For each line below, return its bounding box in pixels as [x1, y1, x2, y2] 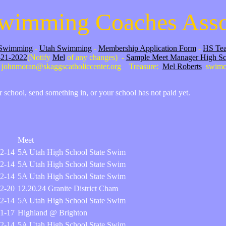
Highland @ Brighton [18, 208, 87, 217]
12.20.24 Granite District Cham [18, 184, 118, 193]
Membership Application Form [98, 44, 196, 52]
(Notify [27, 53, 52, 62]
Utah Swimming [39, 44, 92, 52]
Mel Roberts [162, 62, 202, 71]
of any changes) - [65, 53, 126, 62]
